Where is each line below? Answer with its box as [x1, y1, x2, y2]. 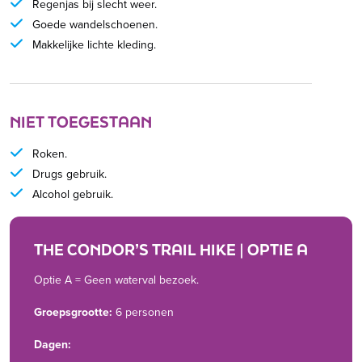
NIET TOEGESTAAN [10, 112, 152, 133]
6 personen [112, 304, 174, 320]
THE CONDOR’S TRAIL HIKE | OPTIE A [34, 239, 308, 260]
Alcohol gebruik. [32, 186, 113, 202]
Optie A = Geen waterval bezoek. [34, 271, 199, 288]
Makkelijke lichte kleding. [32, 36, 156, 53]
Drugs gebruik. [32, 166, 107, 182]
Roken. [32, 145, 67, 162]
